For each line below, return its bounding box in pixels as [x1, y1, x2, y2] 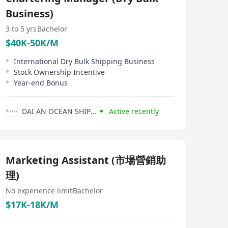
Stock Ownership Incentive [14, 67, 105, 77]
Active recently [109, 106, 159, 116]
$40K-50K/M [6, 37, 59, 49]
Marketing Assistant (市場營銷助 [6, 153, 166, 167]
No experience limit [6, 186, 72, 195]
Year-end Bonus [14, 78, 68, 88]
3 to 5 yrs [6, 24, 37, 34]
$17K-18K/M [6, 198, 59, 211]
